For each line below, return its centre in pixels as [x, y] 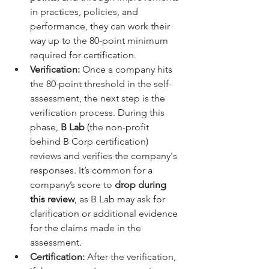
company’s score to [72, 185]
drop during [142, 185]
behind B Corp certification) [90, 142]
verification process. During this [98, 113]
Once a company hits [127, 70]
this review [52, 199]
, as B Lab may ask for [121, 199]
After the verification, [131, 257]
